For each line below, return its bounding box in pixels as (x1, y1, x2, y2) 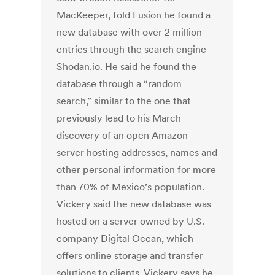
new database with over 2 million (56, 26, 203, 39)
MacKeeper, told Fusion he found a (56, 9, 211, 21)
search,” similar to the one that (56, 95, 192, 107)
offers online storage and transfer (56, 249, 204, 262)
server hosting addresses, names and (56, 146, 218, 159)
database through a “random (56, 77, 182, 90)
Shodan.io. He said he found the (56, 60, 197, 73)
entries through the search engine (56, 43, 207, 56)
